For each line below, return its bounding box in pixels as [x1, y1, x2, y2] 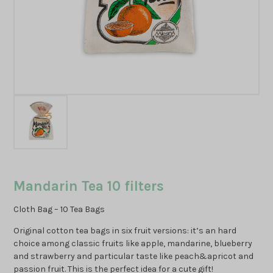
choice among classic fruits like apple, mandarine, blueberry [13, 238, 253, 249]
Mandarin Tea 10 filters [13, 178, 165, 195]
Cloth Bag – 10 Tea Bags [13, 204, 105, 215]
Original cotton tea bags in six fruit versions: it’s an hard [13, 225, 237, 236]
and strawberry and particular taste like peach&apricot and [13, 251, 254, 262]
